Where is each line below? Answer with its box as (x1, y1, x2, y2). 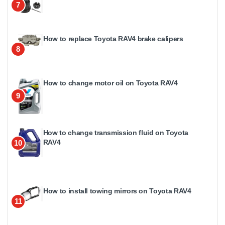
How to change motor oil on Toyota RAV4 (43, 78, 178, 87)
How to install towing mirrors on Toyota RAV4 (43, 186, 191, 195)
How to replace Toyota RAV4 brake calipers (43, 34, 183, 43)
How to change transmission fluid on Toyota (43, 128, 189, 137)
